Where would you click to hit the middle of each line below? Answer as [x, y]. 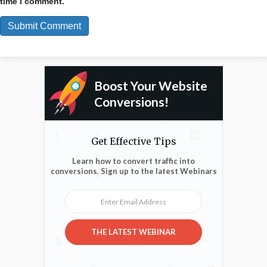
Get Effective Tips [133, 142]
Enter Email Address [99, 195]
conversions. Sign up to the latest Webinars [133, 171]
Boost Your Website [151, 86]
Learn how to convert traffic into [133, 161]
